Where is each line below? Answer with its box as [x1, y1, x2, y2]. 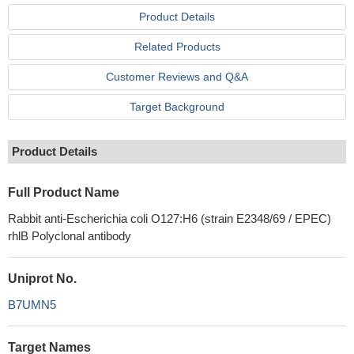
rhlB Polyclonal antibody [8, 229, 131, 243]
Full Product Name [8, 186, 119, 199]
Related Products [134, 40, 220, 53]
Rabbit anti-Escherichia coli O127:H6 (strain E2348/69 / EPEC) [8, 212, 331, 225]
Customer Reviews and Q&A [106, 70, 248, 83]
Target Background [130, 100, 224, 113]
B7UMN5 [8, 298, 56, 311]
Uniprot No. [8, 272, 77, 285]
